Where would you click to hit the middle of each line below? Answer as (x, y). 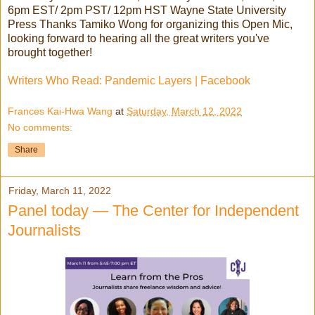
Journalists (44, 230)
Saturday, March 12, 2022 (184, 111)
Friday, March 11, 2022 (60, 190)
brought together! (50, 53)
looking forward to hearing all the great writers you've (139, 39)
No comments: (40, 127)
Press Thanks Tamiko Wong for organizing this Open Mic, (150, 25)
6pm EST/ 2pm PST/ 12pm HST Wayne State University (147, 11)
